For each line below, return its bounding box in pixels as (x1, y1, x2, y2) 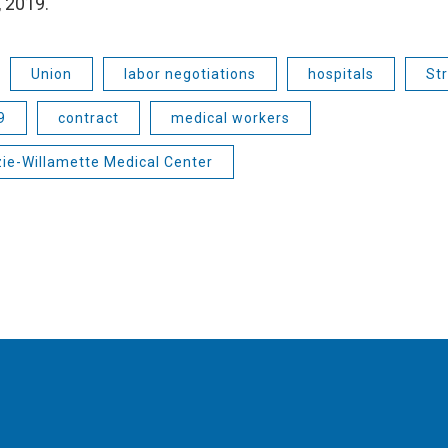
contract (58, 109, 119, 126)
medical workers (171, 109, 290, 126)
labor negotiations (124, 65, 256, 82)
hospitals (308, 65, 374, 82)
